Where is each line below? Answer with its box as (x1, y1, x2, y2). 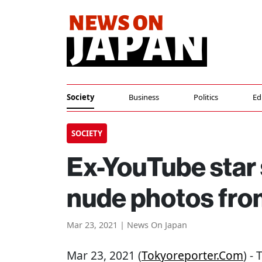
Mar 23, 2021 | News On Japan (67, 219, 187, 230)
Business (129, 92, 160, 102)
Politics (194, 92, 219, 102)
